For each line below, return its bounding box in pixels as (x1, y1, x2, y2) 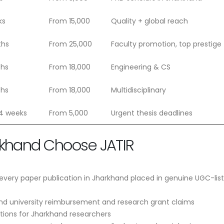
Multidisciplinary (111, 84, 166, 95)
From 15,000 (49, 15, 90, 26)
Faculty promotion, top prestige (111, 38, 221, 49)
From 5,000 (49, 107, 88, 118)
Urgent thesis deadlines (111, 107, 192, 118)
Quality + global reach (111, 15, 188, 26)
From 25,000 (49, 38, 92, 49)
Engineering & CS (111, 61, 170, 72)
